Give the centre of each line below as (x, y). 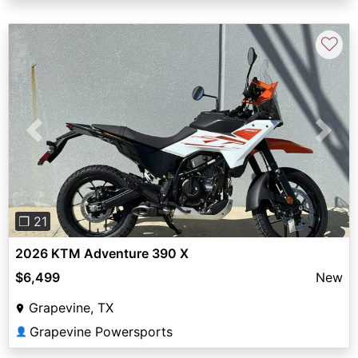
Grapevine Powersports (101, 331)
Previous (60, 139)
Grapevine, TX (71, 307)
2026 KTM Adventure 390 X (102, 253)
